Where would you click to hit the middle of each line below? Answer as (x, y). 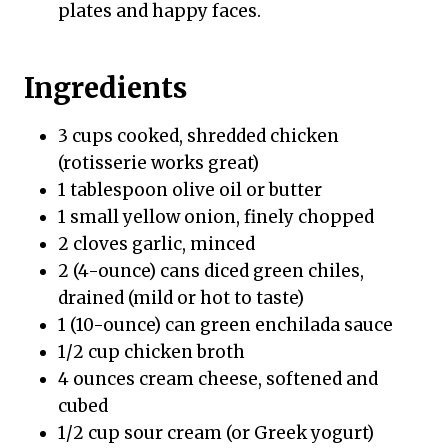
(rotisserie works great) (158, 162)
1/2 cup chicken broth (151, 351)
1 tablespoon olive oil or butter (190, 189)
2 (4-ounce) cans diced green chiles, (211, 270)
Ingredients (105, 87)
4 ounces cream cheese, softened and (218, 378)
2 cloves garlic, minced (156, 243)
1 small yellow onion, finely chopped (216, 216)
